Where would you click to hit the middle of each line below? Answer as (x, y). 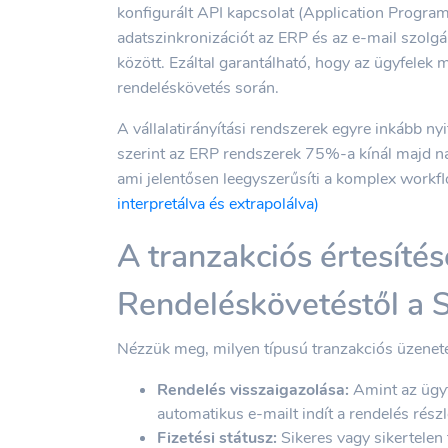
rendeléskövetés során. (198, 87)
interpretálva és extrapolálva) (218, 203)
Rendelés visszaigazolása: (253, 389)
